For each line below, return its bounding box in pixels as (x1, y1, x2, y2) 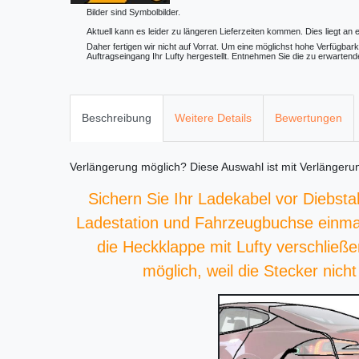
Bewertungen (275, 111, 342, 125)
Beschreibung (82, 111, 151, 125)
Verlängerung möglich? (70, 160, 187, 174)
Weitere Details (175, 111, 252, 125)
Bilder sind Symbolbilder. (87, 7, 180, 17)
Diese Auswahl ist (187, 160, 281, 174)
